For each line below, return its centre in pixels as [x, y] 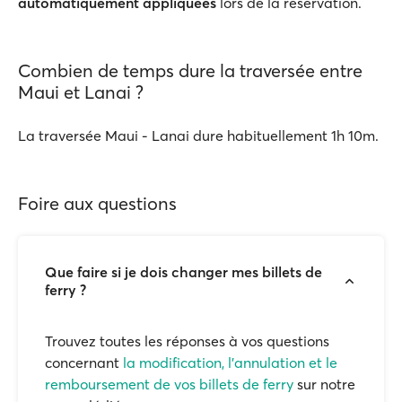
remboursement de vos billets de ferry [169, 384]
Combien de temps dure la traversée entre [190, 70]
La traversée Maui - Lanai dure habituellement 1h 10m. [198, 135]
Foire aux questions [97, 203]
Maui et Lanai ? [81, 92]
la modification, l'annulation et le [230, 363]
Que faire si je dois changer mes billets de [184, 272]
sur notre [324, 384]
